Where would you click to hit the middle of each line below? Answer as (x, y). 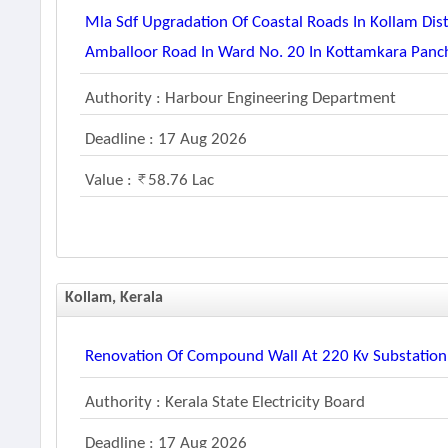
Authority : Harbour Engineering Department (241, 98)
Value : (111, 180)
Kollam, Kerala (114, 298)
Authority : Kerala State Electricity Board (225, 402)
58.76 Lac (181, 180)
